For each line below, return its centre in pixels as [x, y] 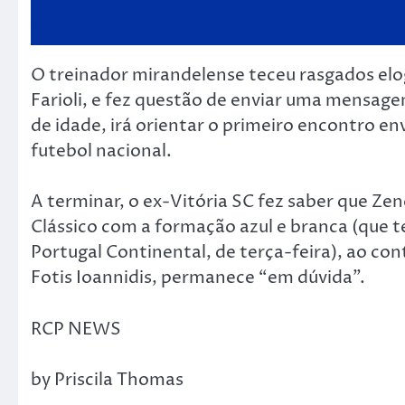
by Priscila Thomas [107, 380]
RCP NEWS [76, 329]
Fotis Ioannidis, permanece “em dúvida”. [198, 278]
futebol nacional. [101, 151]
